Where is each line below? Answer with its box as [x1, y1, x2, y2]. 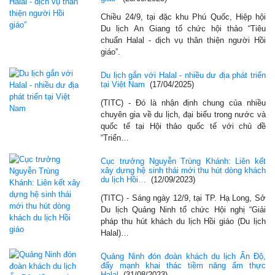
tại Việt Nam [101, 79, 145, 89]
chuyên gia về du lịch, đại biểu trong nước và [101, 109, 266, 119]
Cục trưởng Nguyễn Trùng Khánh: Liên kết [101, 156, 266, 166]
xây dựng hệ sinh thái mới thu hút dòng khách [101, 165, 266, 175]
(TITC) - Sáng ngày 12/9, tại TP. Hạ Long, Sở [101, 193, 266, 203]
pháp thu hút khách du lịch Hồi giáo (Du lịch [101, 216, 266, 226]
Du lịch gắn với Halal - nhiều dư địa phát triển [101, 70, 266, 80]
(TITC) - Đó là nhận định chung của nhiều [101, 98, 266, 107]
